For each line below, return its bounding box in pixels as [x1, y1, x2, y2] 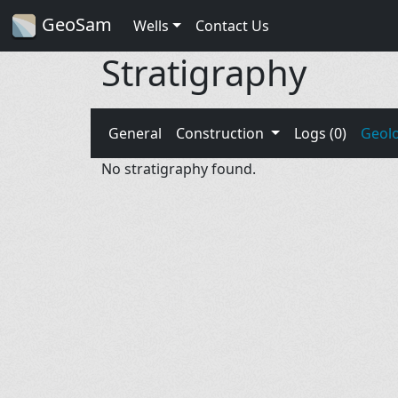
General [108, 123, 162, 143]
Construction [176, 123, 267, 143]
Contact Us [195, 15, 269, 36]
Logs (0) [293, 123, 346, 143]
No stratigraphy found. [101, 158, 256, 179]
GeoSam [37, 12, 112, 36]
